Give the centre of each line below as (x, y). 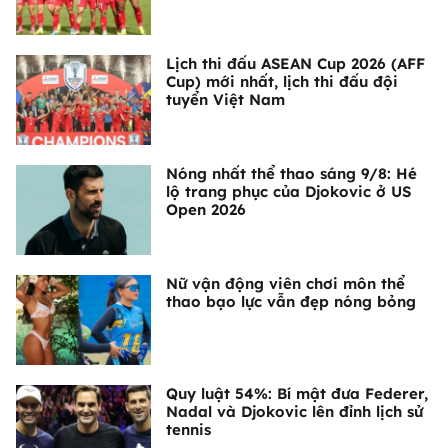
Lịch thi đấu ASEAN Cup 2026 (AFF (295, 64)
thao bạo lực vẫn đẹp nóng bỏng (291, 302)
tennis (188, 430)
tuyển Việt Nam (225, 100)
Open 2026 (206, 210)
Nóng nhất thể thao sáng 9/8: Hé (291, 174)
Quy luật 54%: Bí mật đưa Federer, (297, 394)
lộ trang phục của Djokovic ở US (288, 192)
